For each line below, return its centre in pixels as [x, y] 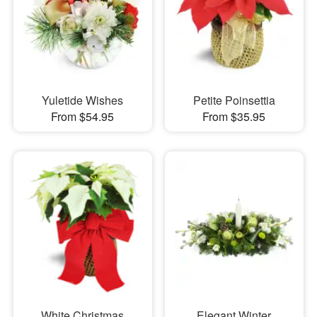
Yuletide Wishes [83, 100]
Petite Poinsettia [234, 100]
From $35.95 [234, 117]
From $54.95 [83, 117]
